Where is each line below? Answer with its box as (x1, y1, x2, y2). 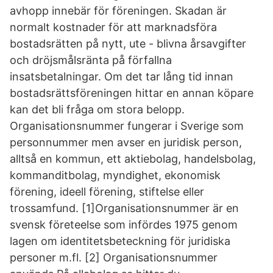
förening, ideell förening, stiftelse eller (10, 185, 204, 198)
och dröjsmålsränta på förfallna (10, 54, 172, 66)
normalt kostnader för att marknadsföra (10, 21, 217, 34)
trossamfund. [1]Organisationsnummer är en (10, 202, 239, 214)
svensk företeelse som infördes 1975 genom (10, 218, 238, 231)
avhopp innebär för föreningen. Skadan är (10, 4, 227, 17)
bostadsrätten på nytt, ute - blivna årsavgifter (10, 37, 246, 50)
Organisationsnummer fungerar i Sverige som (10, 119, 244, 132)
